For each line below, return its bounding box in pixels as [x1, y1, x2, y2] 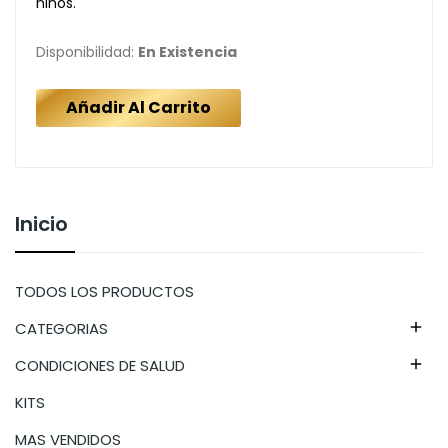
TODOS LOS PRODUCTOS [15, 280, 194, 302]
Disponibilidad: [36, 41, 138, 62]
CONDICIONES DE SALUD [15, 354, 185, 376]
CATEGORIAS [15, 317, 108, 339]
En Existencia [138, 41, 237, 62]
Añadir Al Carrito [66, 95, 211, 119]
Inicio [15, 209, 68, 238]
